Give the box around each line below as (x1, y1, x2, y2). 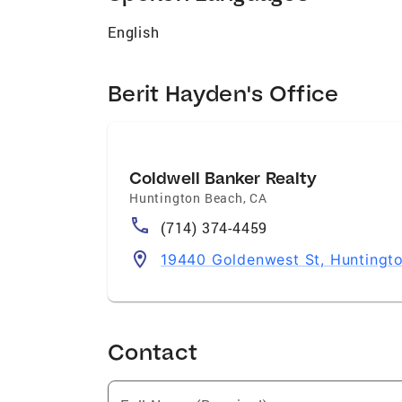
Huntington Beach (129, 188, 243, 206)
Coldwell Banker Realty (129, 167, 318, 188)
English (108, 22, 160, 41)
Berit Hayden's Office (108, 78, 339, 107)
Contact (108, 336, 198, 365)
